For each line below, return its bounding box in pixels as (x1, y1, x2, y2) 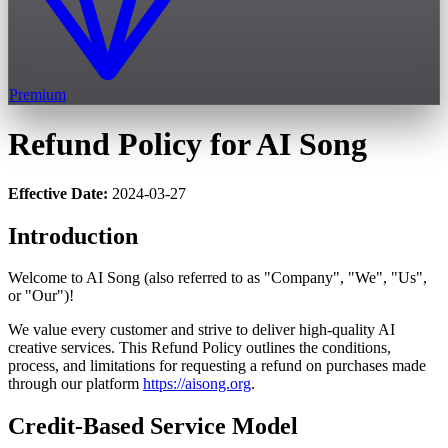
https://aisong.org (143, 375, 251, 393)
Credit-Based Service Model (8, 413, 298, 440)
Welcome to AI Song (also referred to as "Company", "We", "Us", (8, 269, 427, 287)
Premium (9, 85, 66, 103)
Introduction (8, 222, 138, 249)
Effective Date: (8, 184, 108, 202)
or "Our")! (8, 287, 74, 305)
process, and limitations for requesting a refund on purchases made (8, 357, 426, 375)
